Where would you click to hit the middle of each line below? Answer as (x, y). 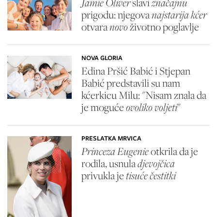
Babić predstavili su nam (131, 83)
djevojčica (156, 163)
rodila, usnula (109, 163)
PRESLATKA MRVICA (111, 139)
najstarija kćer (179, 15)
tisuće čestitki (151, 176)
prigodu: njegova (116, 15)
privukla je (103, 176)
